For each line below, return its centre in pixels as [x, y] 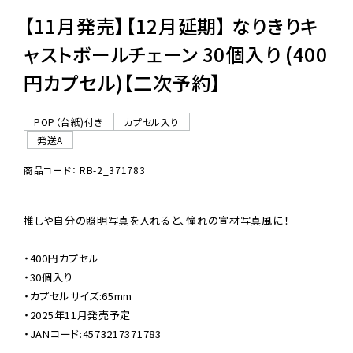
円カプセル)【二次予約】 [123, 83]
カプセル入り [152, 122]
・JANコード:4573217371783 [93, 334]
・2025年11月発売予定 [78, 315]
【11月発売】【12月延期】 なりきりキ [171, 26]
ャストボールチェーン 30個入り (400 [176, 54]
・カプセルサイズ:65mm [78, 296]
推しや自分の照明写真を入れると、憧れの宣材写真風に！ [157, 221]
